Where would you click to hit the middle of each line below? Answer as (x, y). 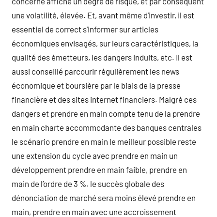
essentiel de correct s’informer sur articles (85, 29)
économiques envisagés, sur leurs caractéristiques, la (105, 43)
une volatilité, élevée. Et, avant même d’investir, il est (103, 15)
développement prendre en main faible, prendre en (99, 169)
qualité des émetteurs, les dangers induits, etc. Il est (102, 57)
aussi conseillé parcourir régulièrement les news (95, 71)
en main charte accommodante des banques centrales (107, 127)
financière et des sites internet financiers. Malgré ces (104, 99)
